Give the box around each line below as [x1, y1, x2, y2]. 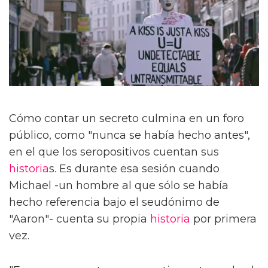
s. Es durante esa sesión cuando [49, 162, 220, 176]
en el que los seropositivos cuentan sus [9, 145, 219, 159]
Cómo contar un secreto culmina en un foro [9, 112, 244, 126]
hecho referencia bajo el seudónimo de [9, 196, 220, 209]
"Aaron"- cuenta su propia [9, 212, 150, 226]
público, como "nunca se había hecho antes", [9, 129, 250, 142]
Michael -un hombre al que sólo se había [9, 179, 229, 193]
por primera [190, 212, 257, 226]
